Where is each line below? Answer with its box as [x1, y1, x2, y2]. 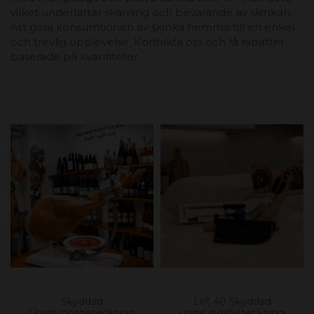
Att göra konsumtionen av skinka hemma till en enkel [11, 20, 294, 34]
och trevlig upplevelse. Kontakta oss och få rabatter [11, 35, 285, 49]
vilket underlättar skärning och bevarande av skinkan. [11, 6, 292, 20]
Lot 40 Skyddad [193, 294, 271, 308]
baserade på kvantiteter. [11, 50, 140, 64]
